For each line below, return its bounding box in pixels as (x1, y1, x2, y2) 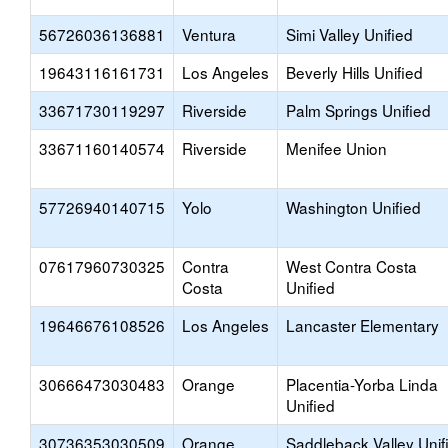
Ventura (182, 23, 236, 45)
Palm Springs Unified (286, 99, 431, 121)
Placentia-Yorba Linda (286, 373, 438, 395)
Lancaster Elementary (286, 314, 439, 336)
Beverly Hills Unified (286, 61, 423, 83)
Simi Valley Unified (286, 23, 413, 45)
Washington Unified (286, 196, 421, 218)
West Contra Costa (286, 255, 417, 277)
